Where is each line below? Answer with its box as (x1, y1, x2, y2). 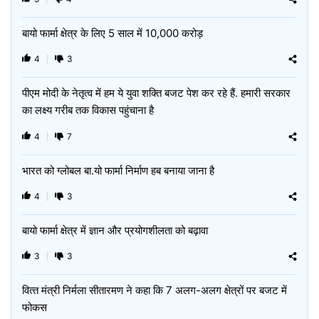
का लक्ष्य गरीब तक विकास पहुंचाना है (22, 103, 157, 117)
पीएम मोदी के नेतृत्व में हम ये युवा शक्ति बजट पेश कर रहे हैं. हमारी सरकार (22, 86, 291, 100)
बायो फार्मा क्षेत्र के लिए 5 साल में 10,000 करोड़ (22, 26, 203, 40)
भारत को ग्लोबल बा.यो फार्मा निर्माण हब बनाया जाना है (22, 164, 214, 177)
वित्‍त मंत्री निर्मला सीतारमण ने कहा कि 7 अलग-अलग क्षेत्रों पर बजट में (22, 283, 287, 297)
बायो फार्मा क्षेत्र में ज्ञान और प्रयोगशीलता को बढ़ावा (22, 224, 208, 237)
